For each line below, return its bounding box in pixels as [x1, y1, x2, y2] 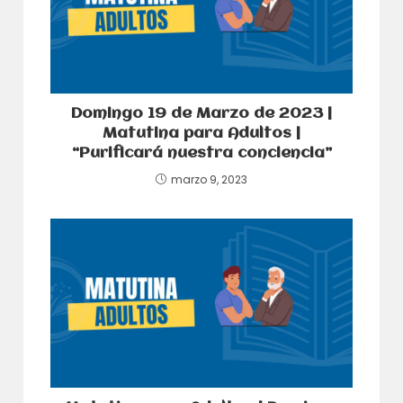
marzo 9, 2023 [171, 171, 247, 187]
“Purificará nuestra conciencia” [71, 145, 332, 161]
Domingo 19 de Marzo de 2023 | [71, 105, 332, 121]
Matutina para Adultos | [103, 125, 300, 141]
